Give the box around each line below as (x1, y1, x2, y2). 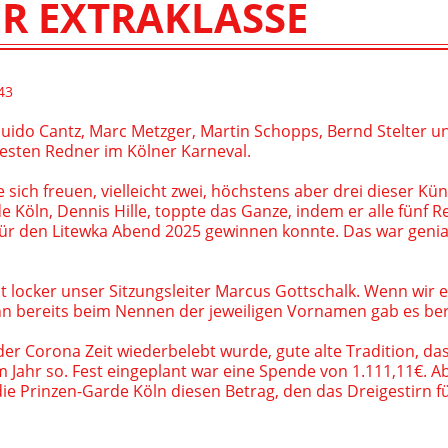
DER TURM (328, 42, 391, 59)
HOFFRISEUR (328, 22, 405, 39)
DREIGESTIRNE (328, 10, 416, 27)
